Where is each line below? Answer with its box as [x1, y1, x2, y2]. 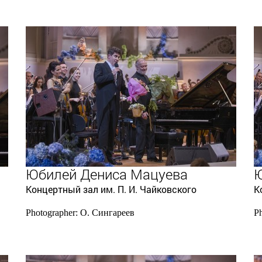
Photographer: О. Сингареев [26, 208, 135, 218]
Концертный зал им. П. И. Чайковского [26, 183, 196, 195]
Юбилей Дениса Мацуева [26, 165, 188, 184]
